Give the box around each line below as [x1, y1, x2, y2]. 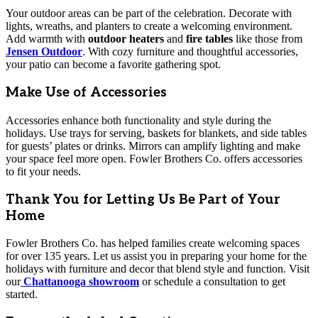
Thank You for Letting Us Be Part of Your [6, 191, 280, 208]
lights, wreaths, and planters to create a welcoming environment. [6, 20, 292, 33]
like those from [233, 33, 302, 45]
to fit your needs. [6, 165, 81, 177]
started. [6, 288, 38, 301]
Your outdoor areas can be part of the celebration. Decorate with [6, 7, 292, 20]
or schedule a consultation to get [139, 275, 285, 288]
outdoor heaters [88, 33, 164, 45]
